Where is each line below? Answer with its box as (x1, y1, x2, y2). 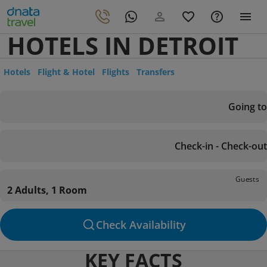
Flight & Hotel (38, 66, 95, 77)
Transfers (136, 66, 175, 77)
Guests (235, 173, 259, 184)
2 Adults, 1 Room (7, 184, 87, 197)
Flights (102, 66, 129, 77)
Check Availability (95, 218, 186, 232)
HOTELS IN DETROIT (7, 29, 238, 62)
